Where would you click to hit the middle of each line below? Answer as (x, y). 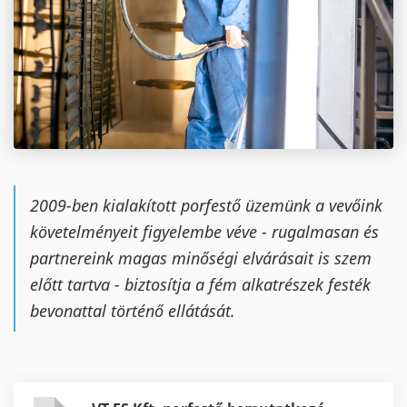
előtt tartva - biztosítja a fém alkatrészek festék (200, 284)
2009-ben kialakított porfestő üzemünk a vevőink (206, 205)
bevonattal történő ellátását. (133, 311)
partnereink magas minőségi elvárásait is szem (201, 258)
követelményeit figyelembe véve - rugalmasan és (204, 232)
